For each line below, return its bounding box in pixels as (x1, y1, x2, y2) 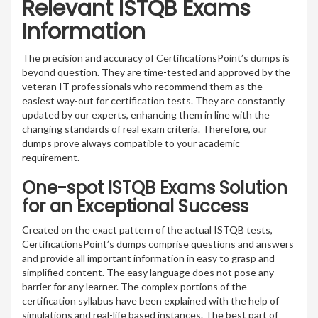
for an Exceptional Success (22, 194, 248, 218)
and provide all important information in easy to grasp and (22, 251, 275, 264)
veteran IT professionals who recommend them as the (22, 79, 263, 92)
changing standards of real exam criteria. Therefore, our (22, 122, 268, 135)
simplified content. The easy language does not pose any (22, 265, 274, 278)
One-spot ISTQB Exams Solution (22, 175, 287, 199)
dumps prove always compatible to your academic (22, 136, 240, 149)
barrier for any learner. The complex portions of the (22, 280, 247, 292)
